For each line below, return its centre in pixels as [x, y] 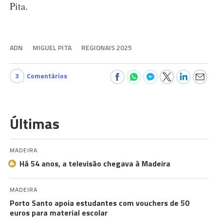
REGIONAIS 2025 [107, 47]
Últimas [35, 124]
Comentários [47, 76]
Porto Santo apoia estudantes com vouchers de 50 [100, 203]
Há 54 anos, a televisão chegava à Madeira [95, 163]
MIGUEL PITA [52, 47]
